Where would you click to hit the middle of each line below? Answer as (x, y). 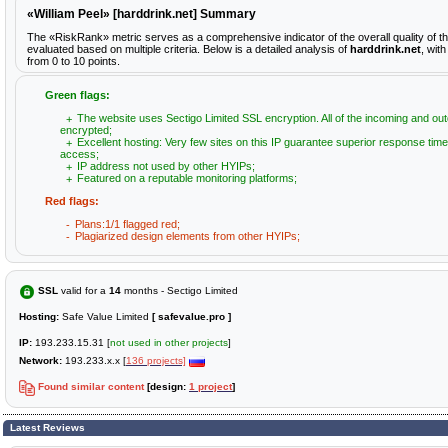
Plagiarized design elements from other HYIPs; (187, 236)
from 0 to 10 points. (73, 60)
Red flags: (72, 201)
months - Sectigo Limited (179, 290)
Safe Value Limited (105, 316)
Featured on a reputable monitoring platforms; (187, 178)
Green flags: (77, 95)
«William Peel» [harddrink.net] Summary (141, 13)
